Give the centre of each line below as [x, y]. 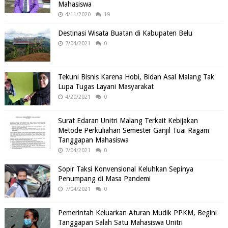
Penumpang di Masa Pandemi [104, 179]
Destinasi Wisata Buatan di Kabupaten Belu [125, 33]
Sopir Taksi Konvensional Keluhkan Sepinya [125, 169]
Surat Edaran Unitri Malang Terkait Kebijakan [128, 121]
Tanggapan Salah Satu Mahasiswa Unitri [120, 222]
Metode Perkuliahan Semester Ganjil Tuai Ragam [133, 130]
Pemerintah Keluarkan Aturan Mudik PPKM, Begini [137, 213]
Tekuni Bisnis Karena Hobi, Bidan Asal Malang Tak [136, 77]
